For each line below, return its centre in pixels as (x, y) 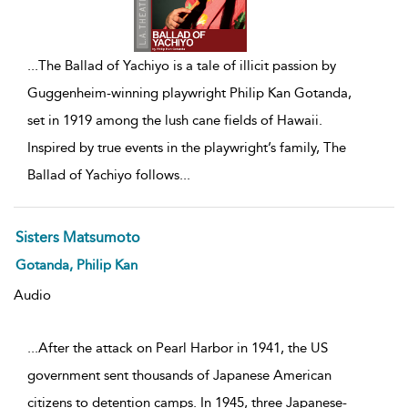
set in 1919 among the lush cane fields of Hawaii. (175, 120)
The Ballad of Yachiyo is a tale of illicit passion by (187, 65)
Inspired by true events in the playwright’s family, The (187, 147)
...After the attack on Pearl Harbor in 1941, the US (178, 347)
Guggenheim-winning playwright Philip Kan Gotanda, (189, 92)
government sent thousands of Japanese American (179, 375)
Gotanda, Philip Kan (76, 265)
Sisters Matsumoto (78, 237)
